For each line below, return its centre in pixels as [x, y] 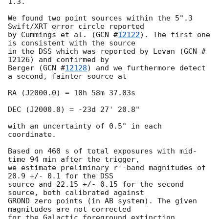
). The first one [175, 35]
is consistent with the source [72, 43]
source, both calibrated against [76, 193]
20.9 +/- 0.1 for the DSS [61, 176]
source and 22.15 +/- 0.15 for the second [96, 185]
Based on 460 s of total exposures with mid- [102, 151]
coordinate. [32, 135]
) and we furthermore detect [146, 68]
